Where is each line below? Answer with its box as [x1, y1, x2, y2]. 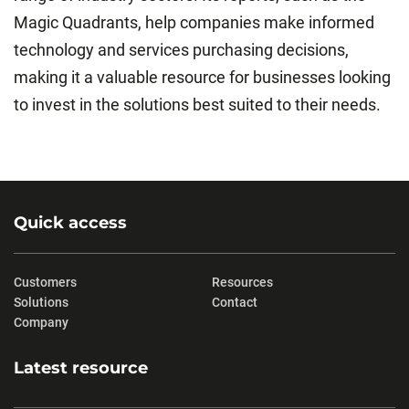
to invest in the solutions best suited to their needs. [14, 95, 381, 115]
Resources [212, 275, 273, 290]
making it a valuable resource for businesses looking [14, 68, 391, 88]
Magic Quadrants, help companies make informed [14, 13, 374, 33]
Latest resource [14, 358, 148, 379]
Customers [14, 275, 77, 290]
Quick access [14, 213, 127, 234]
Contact [212, 295, 257, 310]
